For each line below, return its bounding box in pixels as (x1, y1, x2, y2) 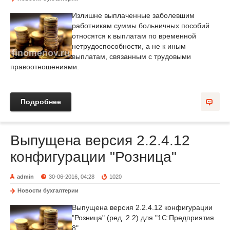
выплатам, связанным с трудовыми (72, 52, 191, 61)
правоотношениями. (10, 63, 79, 71)
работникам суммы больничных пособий (72, 22, 209, 30)
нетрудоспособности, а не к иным (72, 42, 186, 50)
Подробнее (21, 98, 61, 106)
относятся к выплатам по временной (72, 32, 196, 40)
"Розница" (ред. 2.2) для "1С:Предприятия (72, 214, 214, 222)
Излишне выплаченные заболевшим (72, 11, 195, 20)
